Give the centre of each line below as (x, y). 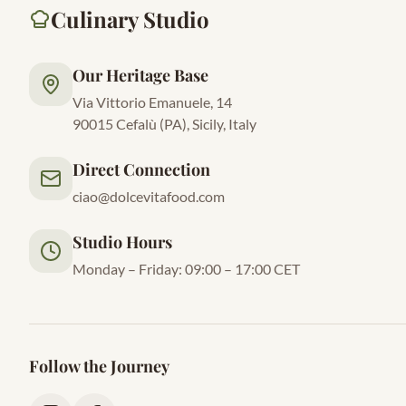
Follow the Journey (99, 366)
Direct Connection (141, 169)
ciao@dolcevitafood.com (149, 196)
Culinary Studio (130, 19)
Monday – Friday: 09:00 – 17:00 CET (186, 269)
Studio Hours (122, 242)
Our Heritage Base (140, 75)
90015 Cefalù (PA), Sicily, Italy (164, 124)
